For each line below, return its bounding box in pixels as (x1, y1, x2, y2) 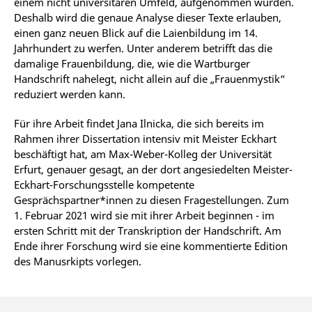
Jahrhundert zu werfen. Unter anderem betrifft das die (14, 40, 272, 55)
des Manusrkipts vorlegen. (14, 253, 141, 268)
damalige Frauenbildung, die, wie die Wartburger (14, 56, 250, 70)
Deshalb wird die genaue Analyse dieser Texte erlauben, (14, 10, 281, 24)
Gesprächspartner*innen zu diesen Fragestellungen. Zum (14, 192, 289, 207)
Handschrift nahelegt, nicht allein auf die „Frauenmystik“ (14, 71, 286, 86)
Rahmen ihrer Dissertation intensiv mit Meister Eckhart (14, 131, 276, 146)
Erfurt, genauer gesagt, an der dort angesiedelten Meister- (14, 162, 292, 176)
